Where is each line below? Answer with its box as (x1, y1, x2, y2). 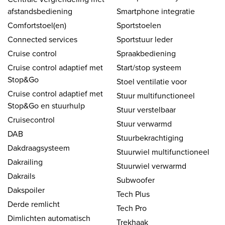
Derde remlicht (8, 198, 60, 209)
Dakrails (8, 170, 35, 181)
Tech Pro (117, 202, 147, 213)
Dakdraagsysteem (8, 142, 70, 153)
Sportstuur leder (117, 33, 173, 45)
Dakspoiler (8, 184, 45, 195)
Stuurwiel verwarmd (117, 160, 186, 171)
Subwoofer (117, 174, 155, 185)
